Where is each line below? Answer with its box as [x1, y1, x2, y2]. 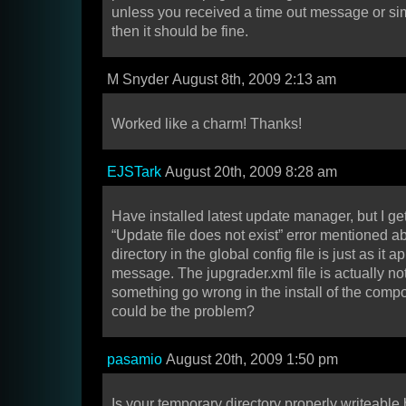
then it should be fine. [111, 24, 248, 40]
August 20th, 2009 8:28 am [161, 164, 337, 180]
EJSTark [107, 164, 161, 180]
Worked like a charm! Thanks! [111, 116, 302, 132]
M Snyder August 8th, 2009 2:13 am [107, 72, 336, 88]
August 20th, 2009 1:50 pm [162, 352, 338, 368]
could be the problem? [111, 304, 255, 320]
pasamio [107, 352, 162, 368]
